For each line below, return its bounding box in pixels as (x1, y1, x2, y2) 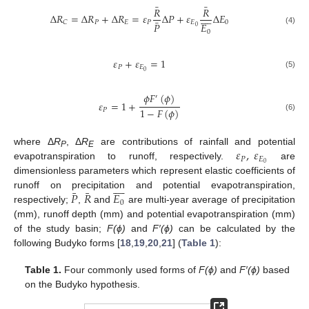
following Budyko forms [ (14, 237, 120, 249)
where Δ (14, 136, 54, 148)
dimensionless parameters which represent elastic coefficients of (14, 165, 295, 177)
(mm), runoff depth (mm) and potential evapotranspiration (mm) (14, 208, 295, 220)
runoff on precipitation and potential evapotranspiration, (14, 179, 295, 191)
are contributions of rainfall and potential (94, 136, 295, 148)
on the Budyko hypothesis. (25, 278, 141, 290)
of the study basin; (14, 223, 107, 235)
